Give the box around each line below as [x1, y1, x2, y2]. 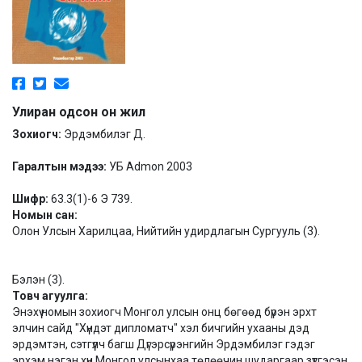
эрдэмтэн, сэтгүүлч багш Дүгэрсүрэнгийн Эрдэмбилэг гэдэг [12, 338, 315, 351]
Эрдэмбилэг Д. [64, 128, 145, 141]
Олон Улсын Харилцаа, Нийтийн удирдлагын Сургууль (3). [12, 225, 320, 238]
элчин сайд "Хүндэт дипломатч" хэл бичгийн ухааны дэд [12, 322, 309, 335]
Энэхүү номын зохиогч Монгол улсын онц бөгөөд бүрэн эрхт [12, 305, 317, 318]
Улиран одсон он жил [12, 104, 145, 120]
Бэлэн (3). [12, 273, 65, 286]
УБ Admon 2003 [109, 160, 192, 173]
